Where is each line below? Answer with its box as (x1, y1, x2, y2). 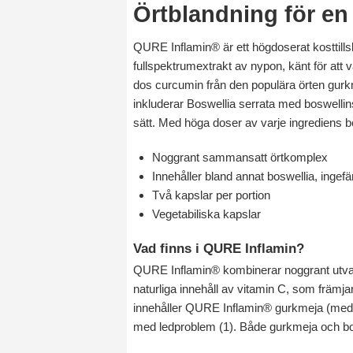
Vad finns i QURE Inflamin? (133, 240, 304, 256)
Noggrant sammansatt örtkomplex (152, 150, 328, 164)
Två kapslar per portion (152, 188, 270, 202)
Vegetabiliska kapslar (152, 206, 261, 221)
